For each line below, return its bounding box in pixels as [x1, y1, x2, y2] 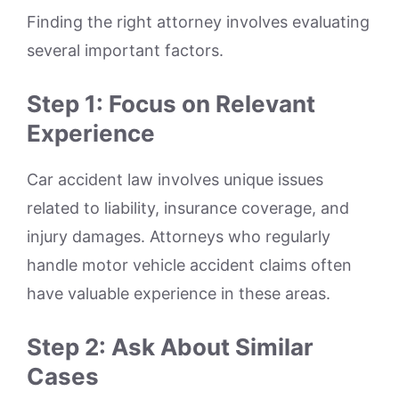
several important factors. [27, 40, 224, 60]
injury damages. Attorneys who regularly [27, 226, 330, 246]
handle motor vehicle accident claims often [27, 255, 352, 274]
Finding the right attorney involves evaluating [27, 12, 370, 31]
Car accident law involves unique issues [27, 169, 323, 189]
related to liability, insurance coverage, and [27, 198, 349, 217]
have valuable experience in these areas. [27, 283, 330, 303]
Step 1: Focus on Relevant [27, 89, 315, 118]
